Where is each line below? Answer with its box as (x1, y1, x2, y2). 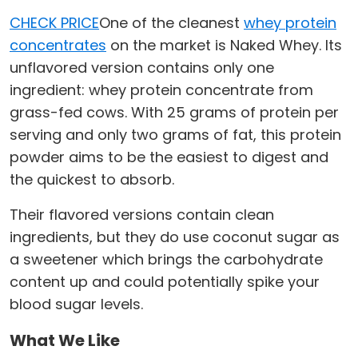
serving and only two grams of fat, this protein (10, 125, 341, 145)
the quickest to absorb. (10, 169, 174, 190)
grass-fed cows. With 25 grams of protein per (10, 102, 339, 123)
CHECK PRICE (10, 13, 99, 34)
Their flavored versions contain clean (10, 205, 274, 225)
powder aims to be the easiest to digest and (10, 147, 328, 168)
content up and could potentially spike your (10, 272, 320, 292)
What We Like (10, 329, 120, 352)
